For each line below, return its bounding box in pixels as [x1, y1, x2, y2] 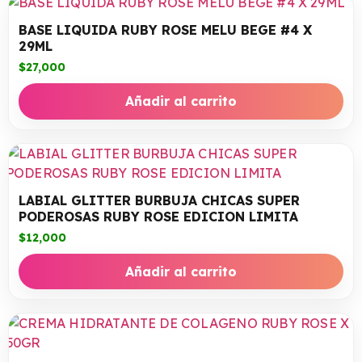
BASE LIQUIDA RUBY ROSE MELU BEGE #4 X [19, 21, 312, 38]
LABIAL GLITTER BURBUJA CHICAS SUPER [19, 192, 300, 208]
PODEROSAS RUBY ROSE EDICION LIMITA [19, 208, 298, 225]
